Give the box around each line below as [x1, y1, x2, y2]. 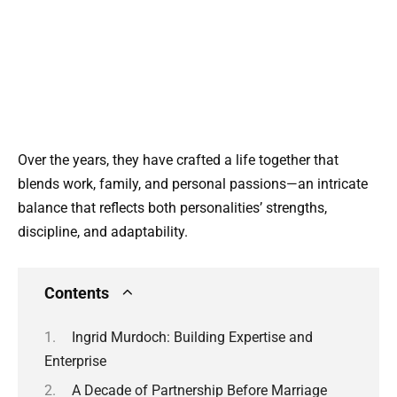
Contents [44, 284, 109, 302]
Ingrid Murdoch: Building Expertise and [71, 329, 313, 346]
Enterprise [44, 353, 106, 370]
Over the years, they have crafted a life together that [18, 151, 339, 168]
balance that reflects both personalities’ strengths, [18, 198, 327, 216]
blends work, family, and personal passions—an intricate [18, 175, 368, 192]
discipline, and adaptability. [18, 222, 188, 240]
